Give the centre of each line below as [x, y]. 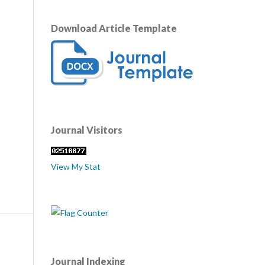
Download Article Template [114, 28]
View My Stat [76, 167]
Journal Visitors [87, 130]
